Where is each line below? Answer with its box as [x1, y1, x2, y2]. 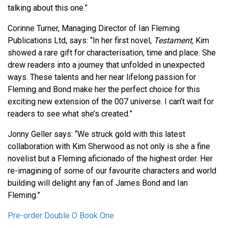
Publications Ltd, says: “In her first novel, [8, 36, 154, 46]
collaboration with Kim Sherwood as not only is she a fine [8, 141, 210, 152]
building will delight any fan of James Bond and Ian [8, 178, 188, 188]
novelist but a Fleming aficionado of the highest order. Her [8, 154, 213, 164]
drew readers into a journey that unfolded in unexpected [8, 60, 205, 70]
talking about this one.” [8, 3, 92, 13]
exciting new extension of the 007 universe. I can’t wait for [8, 97, 214, 107]
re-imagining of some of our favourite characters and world [8, 166, 216, 176]
